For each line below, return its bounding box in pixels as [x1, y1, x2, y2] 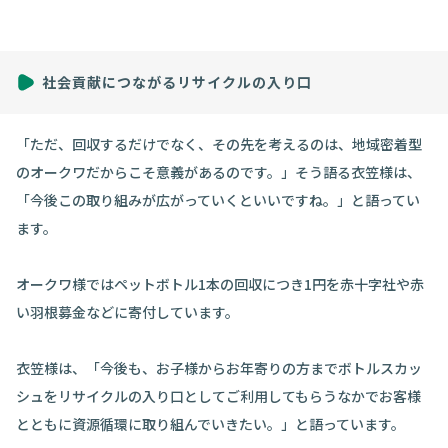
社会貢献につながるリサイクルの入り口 [42, 72, 312, 93]
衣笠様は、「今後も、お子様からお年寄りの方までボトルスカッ [16, 358, 422, 379]
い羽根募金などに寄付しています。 [16, 302, 239, 323]
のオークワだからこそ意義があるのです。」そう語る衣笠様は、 [16, 162, 421, 183]
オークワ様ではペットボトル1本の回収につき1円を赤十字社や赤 [16, 274, 424, 295]
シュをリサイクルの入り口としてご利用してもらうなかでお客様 [16, 386, 421, 407]
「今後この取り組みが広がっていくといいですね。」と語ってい [16, 190, 420, 211]
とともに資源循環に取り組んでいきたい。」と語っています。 [16, 414, 405, 435]
